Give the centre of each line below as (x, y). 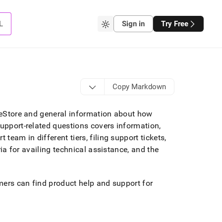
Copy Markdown (139, 87)
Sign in (133, 24)
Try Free (174, 24)
